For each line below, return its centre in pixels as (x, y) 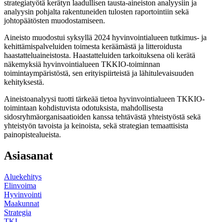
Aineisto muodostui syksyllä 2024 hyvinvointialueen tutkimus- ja (105, 37)
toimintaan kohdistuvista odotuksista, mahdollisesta (83, 108)
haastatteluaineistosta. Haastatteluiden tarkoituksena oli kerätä (100, 55)
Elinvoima (20, 185)
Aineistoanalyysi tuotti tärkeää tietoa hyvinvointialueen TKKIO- (104, 99)
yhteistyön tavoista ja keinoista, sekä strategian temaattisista (96, 125)
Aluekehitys (23, 176)
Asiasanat (28, 155)
